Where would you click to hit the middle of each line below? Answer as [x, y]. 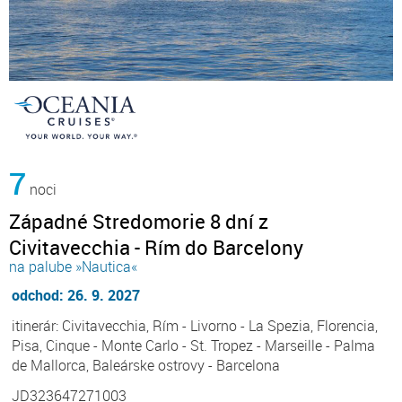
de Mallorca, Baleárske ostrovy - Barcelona [146, 366]
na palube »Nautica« [73, 267]
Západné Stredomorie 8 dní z [139, 222]
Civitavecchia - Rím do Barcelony [156, 248]
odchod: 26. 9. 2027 [76, 296]
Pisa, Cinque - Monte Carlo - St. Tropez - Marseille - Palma [193, 346]
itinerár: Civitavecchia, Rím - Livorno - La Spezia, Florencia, [195, 326]
